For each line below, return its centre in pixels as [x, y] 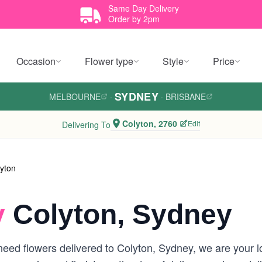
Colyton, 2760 [150, 123]
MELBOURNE [75, 96]
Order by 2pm [134, 18]
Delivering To [86, 124]
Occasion [36, 61]
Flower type [109, 61]
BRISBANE [186, 96]
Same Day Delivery [143, 8]
